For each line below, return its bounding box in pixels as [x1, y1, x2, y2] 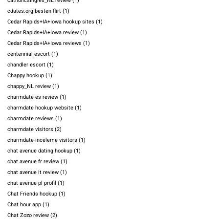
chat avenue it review [7, 168, 59, 177]
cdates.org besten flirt [7, 7, 61, 16]
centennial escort [7, 50, 50, 59]
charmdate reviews [7, 114, 54, 123]
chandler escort [7, 61, 45, 69]
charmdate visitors [7, 125, 53, 134]
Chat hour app [7, 200, 41, 209]
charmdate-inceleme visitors [7, 136, 77, 145]
